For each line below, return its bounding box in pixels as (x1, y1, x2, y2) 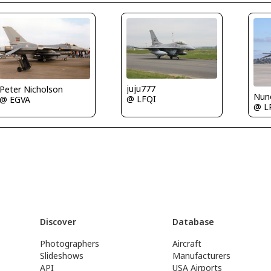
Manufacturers (172, 250, 231, 261)
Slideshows (39, 250, 83, 261)
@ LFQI (126, 93, 156, 105)
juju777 (126, 82, 155, 94)
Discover (39, 216, 76, 227)
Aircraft (172, 238, 202, 249)
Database (172, 216, 215, 227)
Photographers (39, 238, 99, 249)
